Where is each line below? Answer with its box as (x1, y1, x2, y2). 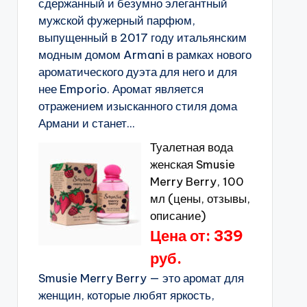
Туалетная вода (149, 140, 233, 155)
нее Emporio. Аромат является (38, 82, 204, 97)
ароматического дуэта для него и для (38, 64, 237, 79)
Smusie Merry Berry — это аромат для (38, 271, 244, 286)
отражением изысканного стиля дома (38, 99, 237, 114)
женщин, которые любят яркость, (38, 288, 214, 303)
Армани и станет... (38, 116, 135, 131)
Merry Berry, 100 (149, 174, 244, 189)
